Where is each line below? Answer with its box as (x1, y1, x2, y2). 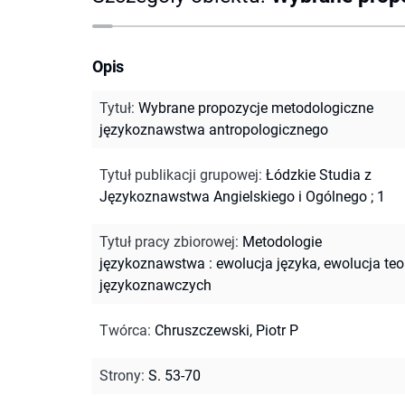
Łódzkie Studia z (266, 165, 372, 184)
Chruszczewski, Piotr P (155, 321, 298, 339)
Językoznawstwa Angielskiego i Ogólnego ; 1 (99, 187, 385, 205)
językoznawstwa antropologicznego (99, 120, 328, 138)
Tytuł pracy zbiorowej (99, 232, 235, 250)
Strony (99, 366, 141, 384)
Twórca (99, 321, 147, 339)
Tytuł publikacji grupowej (99, 165, 259, 184)
